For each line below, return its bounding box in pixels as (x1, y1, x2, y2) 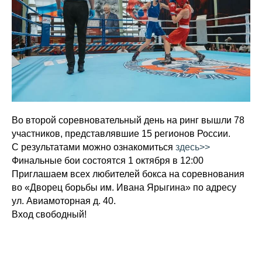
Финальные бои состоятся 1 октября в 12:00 (12, 156, 204, 166)
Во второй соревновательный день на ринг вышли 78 (12, 115, 244, 125)
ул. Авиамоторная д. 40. (12, 196, 116, 206)
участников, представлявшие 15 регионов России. (12, 129, 233, 139)
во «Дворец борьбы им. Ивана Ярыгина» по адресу (12, 182, 236, 192)
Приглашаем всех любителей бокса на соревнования (12, 169, 244, 179)
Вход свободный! (12, 209, 87, 219)
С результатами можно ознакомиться (12, 142, 175, 152)
